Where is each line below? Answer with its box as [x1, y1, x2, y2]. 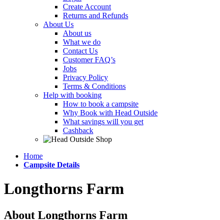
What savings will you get [63, 117, 143, 126]
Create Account [63, 2, 111, 11]
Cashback [63, 126, 93, 135]
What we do [63, 38, 101, 46]
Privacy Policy [63, 73, 108, 82]
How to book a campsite [63, 100, 138, 108]
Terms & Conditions [63, 82, 126, 90]
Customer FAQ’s [63, 55, 115, 64]
